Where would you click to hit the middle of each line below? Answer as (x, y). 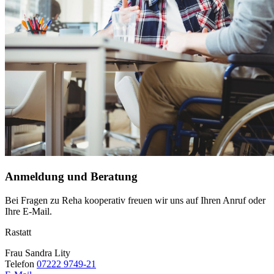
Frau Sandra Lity (38, 253)
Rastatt (18, 232)
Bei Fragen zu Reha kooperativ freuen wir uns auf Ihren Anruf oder (135, 200)
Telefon (21, 264)
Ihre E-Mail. (28, 211)
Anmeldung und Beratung (71, 176)
